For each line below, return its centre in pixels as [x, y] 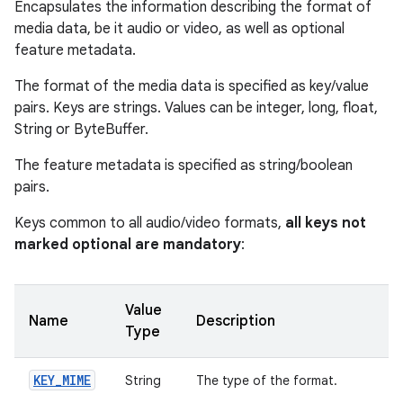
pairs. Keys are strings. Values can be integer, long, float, [196, 108]
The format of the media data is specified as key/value [192, 86]
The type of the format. [267, 381]
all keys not [326, 223]
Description [236, 321]
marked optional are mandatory [128, 245]
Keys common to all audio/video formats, [150, 223]
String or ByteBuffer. [81, 130]
